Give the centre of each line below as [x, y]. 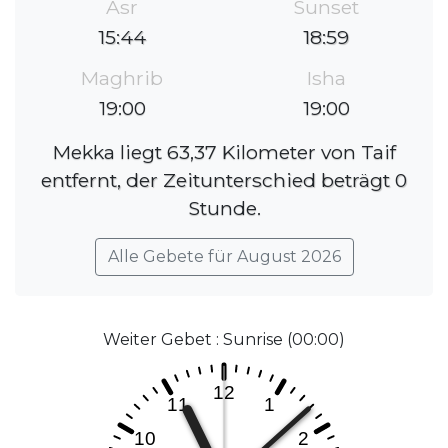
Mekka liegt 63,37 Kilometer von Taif [224, 152]
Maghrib [122, 78]
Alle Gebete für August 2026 [224, 257]
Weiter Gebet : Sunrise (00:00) [224, 340]
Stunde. [224, 208]
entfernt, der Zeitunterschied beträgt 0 [224, 180]
